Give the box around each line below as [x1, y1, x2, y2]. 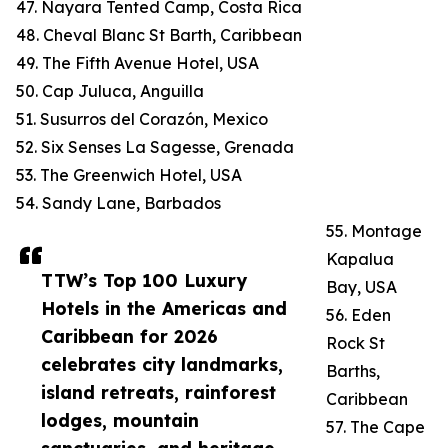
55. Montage [326, 221, 422, 242]
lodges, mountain [41, 409, 199, 432]
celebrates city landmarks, [41, 353, 283, 376]
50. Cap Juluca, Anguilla [16, 81, 204, 102]
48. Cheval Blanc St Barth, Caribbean [16, 25, 302, 46]
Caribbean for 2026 [41, 325, 218, 348]
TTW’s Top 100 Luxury [41, 269, 247, 292]
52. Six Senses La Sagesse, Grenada [16, 137, 294, 158]
